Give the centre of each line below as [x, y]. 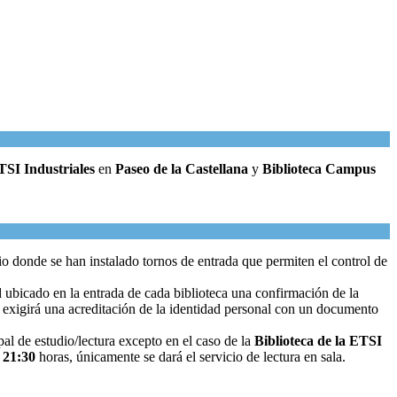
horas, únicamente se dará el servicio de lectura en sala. [191, 356]
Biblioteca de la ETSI [318, 340]
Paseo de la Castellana [182, 168]
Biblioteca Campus [319, 168]
